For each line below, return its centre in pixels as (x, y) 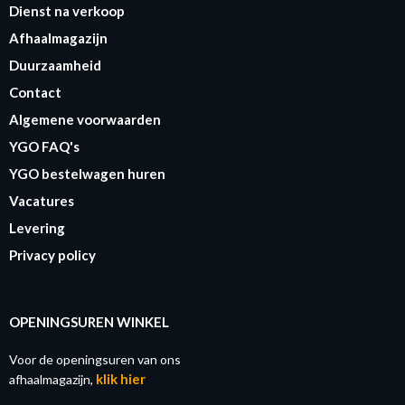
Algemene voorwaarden (85, 119)
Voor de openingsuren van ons (95, 359)
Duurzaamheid (55, 65)
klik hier (121, 378)
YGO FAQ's (44, 146)
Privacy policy (52, 254)
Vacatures (42, 200)
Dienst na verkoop (67, 10)
